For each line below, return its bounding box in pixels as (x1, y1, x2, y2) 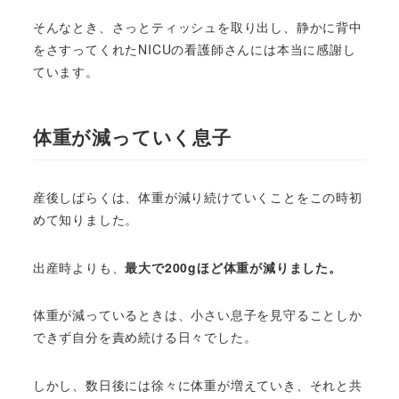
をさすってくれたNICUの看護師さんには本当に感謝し (32, 39, 356, 58)
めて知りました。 (32, 209, 139, 228)
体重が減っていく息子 (32, 123, 232, 150)
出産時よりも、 (32, 257, 126, 276)
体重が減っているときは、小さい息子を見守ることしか (32, 305, 362, 324)
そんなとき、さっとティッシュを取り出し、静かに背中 (32, 17, 362, 36)
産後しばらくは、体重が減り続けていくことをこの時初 (32, 187, 362, 206)
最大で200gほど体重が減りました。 (125, 257, 342, 276)
